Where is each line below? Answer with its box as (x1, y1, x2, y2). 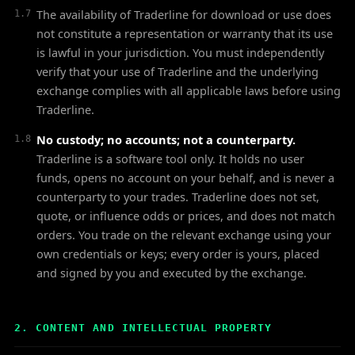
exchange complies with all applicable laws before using (36, 82, 341, 98)
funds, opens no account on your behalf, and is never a (36, 170, 334, 185)
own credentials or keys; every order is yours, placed (36, 246, 319, 261)
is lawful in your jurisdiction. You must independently (36, 44, 324, 60)
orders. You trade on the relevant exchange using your (36, 227, 331, 242)
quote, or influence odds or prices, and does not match (36, 208, 335, 223)
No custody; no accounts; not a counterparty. (36, 132, 296, 147)
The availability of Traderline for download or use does (36, 6, 331, 22)
